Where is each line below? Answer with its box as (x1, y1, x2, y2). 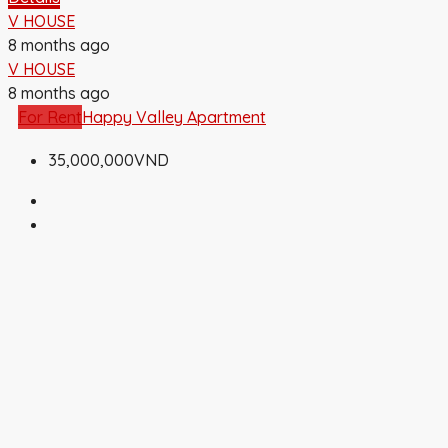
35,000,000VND (48, 150, 169, 171)
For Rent (18, 107, 82, 128)
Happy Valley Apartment (82, 107, 266, 128)
